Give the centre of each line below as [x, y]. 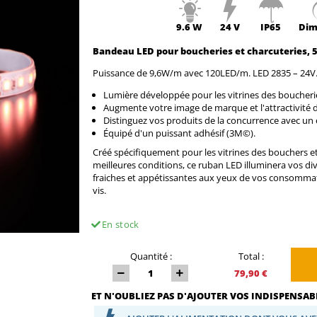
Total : [251, 257]
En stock [120, 225]
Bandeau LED [124, 51]
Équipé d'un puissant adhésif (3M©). [179, 133]
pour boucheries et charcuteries [231, 51]
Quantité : [151, 257]
